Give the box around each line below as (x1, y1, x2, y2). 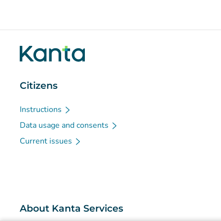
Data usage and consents (20, 120, 109, 131)
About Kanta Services (20, 203, 123, 214)
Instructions (20, 104, 62, 115)
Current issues (20, 136, 72, 147)
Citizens (20, 80, 58, 91)
